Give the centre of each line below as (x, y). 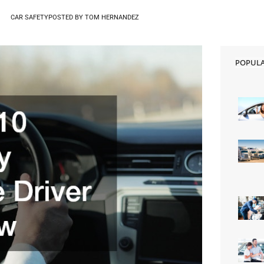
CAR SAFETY (29, 17)
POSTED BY (66, 17)
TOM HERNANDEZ (111, 17)
